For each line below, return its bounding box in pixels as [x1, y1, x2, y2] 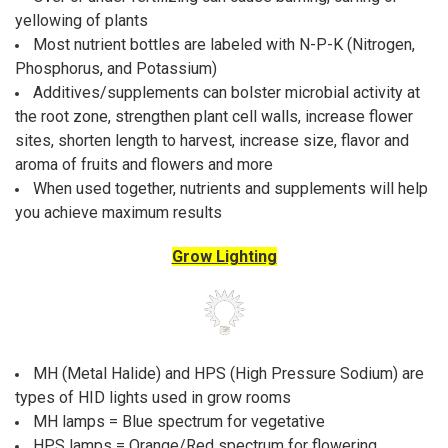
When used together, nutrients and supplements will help [32, 179, 428, 199]
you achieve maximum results [14, 203, 222, 223]
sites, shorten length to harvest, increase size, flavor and [14, 131, 409, 151]
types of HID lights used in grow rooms [14, 388, 291, 408]
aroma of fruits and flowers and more [14, 155, 273, 175]
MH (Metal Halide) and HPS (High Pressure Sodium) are [32, 364, 424, 384]
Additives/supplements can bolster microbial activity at [32, 83, 420, 103]
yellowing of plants [14, 11, 148, 31]
